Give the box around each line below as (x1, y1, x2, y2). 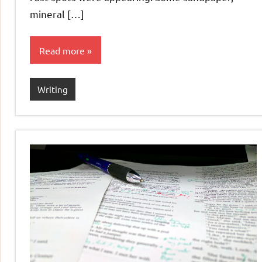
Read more (39, 44, 85, 56)
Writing (37, 83, 68, 95)
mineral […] (30, 8, 84, 20)
